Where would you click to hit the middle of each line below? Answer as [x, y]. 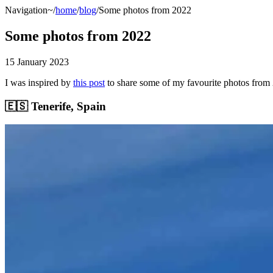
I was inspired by [39, 82]
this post [89, 82]
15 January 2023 [37, 62]
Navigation [26, 10]
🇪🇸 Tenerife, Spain [55, 106]
